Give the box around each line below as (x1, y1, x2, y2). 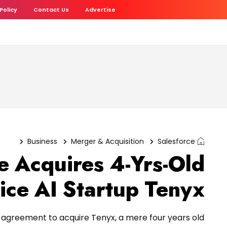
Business (27, 136, 57, 146)
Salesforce (158, 136, 195, 146)
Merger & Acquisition (71, 136, 144, 146)
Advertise (85, 6, 116, 14)
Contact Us (33, 6, 69, 14)
